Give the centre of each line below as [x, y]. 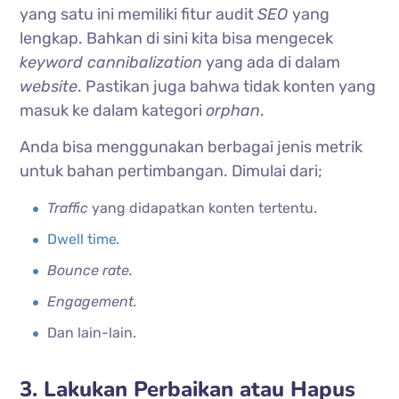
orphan [233, 110]
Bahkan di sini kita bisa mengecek [210, 38]
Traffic [70, 208]
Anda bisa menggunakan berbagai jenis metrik [191, 147]
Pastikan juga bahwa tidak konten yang [229, 86]
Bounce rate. [90, 270]
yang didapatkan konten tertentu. [205, 208]
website [49, 86]
